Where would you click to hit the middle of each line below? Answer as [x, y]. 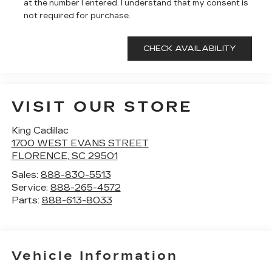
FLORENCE [39, 156]
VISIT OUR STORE [102, 107]
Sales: [26, 175]
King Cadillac [40, 130]
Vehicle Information [94, 256]
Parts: [26, 200]
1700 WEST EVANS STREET [80, 143]
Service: [31, 187]
